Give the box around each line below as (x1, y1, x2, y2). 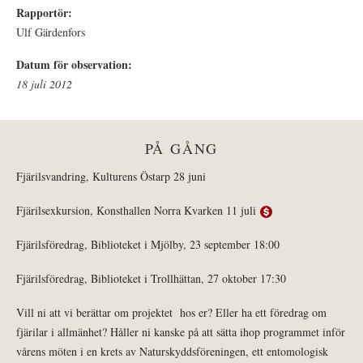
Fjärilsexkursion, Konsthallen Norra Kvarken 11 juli (16, 203, 260, 219)
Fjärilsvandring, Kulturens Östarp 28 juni (16, 169, 206, 185)
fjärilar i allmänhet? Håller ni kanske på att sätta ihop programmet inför (16, 324, 345, 340)
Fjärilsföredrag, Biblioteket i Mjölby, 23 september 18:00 (16, 237, 280, 253)
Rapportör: (16, 4, 76, 22)
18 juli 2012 (16, 76, 72, 92)
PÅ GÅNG (144, 139, 219, 159)
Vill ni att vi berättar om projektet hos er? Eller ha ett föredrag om (16, 305, 327, 321)
